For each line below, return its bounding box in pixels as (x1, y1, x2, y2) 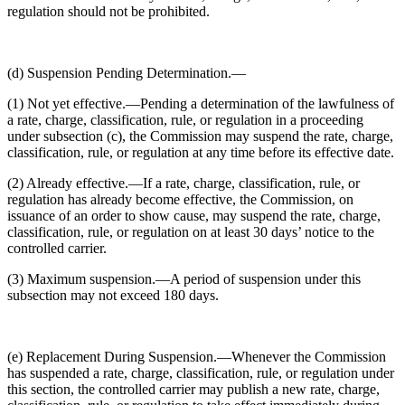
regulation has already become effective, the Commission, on (7, 192, 353, 207)
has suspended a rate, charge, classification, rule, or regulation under (7, 365, 394, 381)
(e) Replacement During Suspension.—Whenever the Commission (7, 349, 386, 364)
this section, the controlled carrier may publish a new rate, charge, (7, 381, 380, 397)
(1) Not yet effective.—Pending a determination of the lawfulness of (7, 96, 394, 111)
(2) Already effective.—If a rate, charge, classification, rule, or (7, 175, 360, 191)
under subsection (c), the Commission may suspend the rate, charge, (7, 128, 393, 144)
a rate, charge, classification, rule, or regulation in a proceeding (7, 112, 363, 127)
